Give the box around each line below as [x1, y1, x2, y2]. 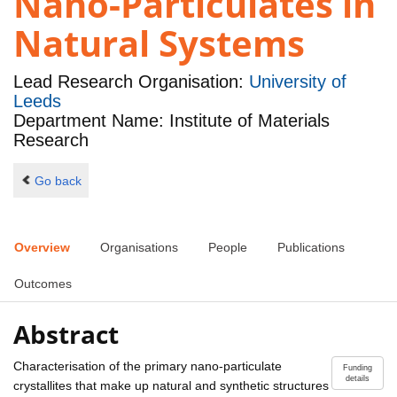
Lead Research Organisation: [13, 72, 249, 92]
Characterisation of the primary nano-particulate [13, 358, 282, 373]
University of [249, 72, 346, 92]
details [346, 373, 370, 383]
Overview [14, 240, 70, 255]
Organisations [100, 240, 178, 255]
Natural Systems [13, 19, 305, 68]
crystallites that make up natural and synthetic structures [13, 378, 329, 393]
